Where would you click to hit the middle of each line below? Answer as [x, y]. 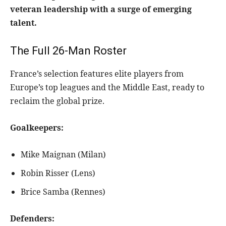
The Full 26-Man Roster [68, 51]
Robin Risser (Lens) [58, 173]
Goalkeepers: [37, 128]
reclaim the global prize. [57, 101]
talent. [23, 23]
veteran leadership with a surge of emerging [101, 9]
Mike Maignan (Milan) [63, 155]
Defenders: [32, 219]
